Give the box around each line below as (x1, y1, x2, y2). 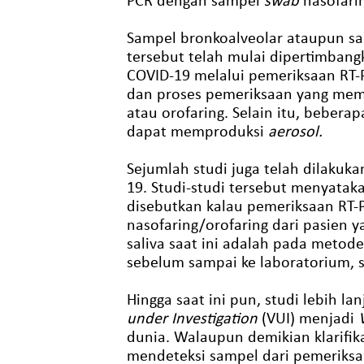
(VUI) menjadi (257, 308, 358, 327)
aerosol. (267, 121, 323, 140)
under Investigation (126, 308, 258, 327)
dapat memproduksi (126, 121, 268, 140)
